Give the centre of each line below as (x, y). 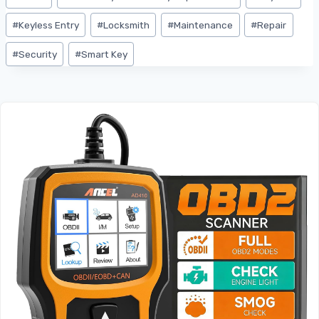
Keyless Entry (49, 25)
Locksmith (127, 25)
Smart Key (105, 54)
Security (38, 54)
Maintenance (204, 25)
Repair (272, 25)
